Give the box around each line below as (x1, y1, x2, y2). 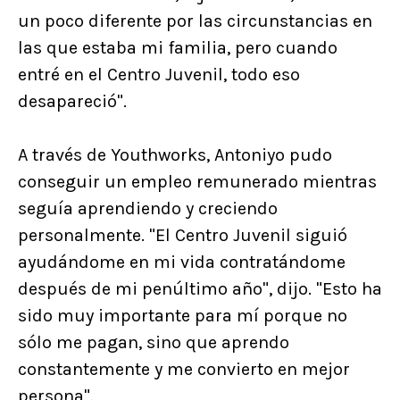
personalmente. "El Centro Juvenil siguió (18, 224, 347, 246)
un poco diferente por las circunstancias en (18, 10, 372, 31)
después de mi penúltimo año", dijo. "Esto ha (18, 278, 382, 299)
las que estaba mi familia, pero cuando (18, 37, 337, 58)
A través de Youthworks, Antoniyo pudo (18, 144, 332, 165)
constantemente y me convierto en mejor (18, 358, 350, 379)
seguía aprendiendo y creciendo (18, 197, 278, 219)
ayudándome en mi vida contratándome (18, 251, 346, 272)
